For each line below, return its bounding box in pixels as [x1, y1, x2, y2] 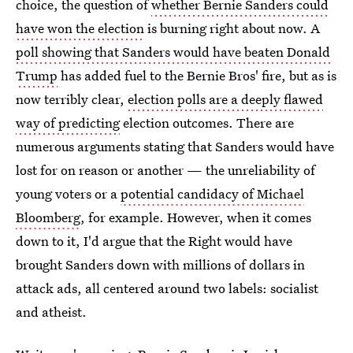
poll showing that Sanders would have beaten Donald [16, 43, 330, 61]
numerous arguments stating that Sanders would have [16, 137, 334, 155]
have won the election [16, 19, 144, 37]
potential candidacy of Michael [121, 184, 304, 203]
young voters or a [16, 184, 121, 203]
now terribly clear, [16, 90, 128, 108]
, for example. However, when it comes [80, 208, 311, 226]
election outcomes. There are [120, 113, 294, 132]
